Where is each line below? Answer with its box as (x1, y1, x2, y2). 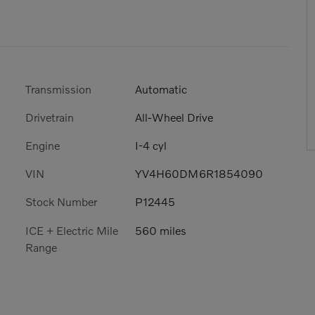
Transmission (25, 82, 91, 96)
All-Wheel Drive (135, 110, 213, 124)
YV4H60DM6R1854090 (135, 167, 263, 181)
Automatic (135, 82, 187, 96)
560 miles (135, 223, 186, 237)
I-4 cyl (135, 138, 167, 152)
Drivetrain (25, 110, 74, 124)
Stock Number (25, 195, 97, 209)
